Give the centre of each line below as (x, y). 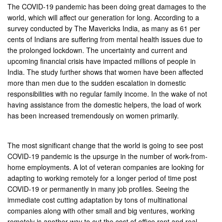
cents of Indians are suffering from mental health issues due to (105, 39)
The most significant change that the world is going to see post (106, 145)
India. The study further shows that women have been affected (106, 72)
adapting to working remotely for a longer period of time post (102, 178)
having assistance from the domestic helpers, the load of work (105, 104)
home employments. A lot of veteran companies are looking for (106, 167)
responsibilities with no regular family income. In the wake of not (108, 93)
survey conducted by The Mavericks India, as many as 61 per (104, 28)
